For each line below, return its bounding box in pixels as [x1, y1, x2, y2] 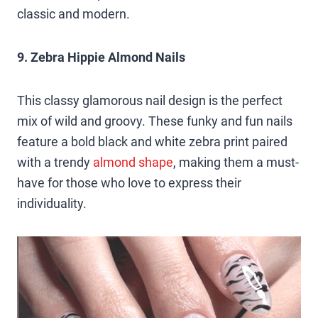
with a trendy [17, 154, 93, 170]
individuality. [17, 195, 87, 211]
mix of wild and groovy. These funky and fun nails [17, 113, 292, 128]
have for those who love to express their [17, 175, 241, 190]
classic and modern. [17, 6, 130, 21]
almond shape [93, 154, 173, 170]
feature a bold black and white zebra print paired [17, 133, 287, 149]
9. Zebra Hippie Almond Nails [17, 49, 185, 65]
